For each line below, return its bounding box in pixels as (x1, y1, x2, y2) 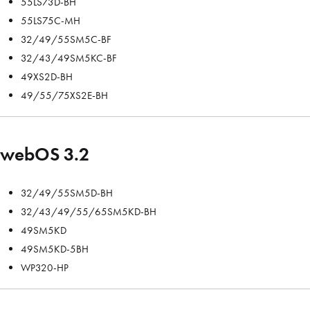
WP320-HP (21, 261, 69, 275)
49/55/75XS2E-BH (21, 88, 108, 102)
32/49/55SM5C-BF (21, 32, 111, 46)
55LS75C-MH (21, 13, 80, 28)
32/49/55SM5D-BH (21, 186, 113, 201)
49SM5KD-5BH (21, 242, 89, 257)
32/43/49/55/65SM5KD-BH (21, 205, 156, 219)
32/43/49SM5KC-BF (21, 51, 117, 65)
